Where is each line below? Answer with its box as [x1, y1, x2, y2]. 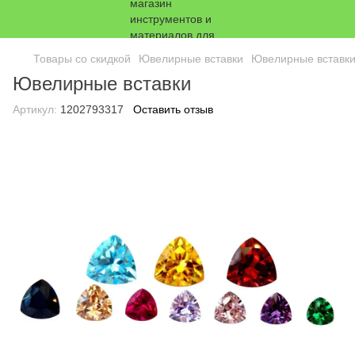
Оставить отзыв [133, 103, 213, 116]
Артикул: [13, 103, 57, 116]
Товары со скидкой [33, 52, 131, 65]
